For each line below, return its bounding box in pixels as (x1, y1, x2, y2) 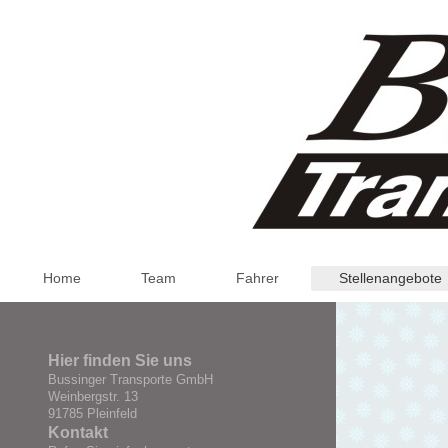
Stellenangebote (339, 269, 443, 286)
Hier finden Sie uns (48, 351, 192, 369)
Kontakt (48, 423, 108, 441)
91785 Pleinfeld (48, 405, 137, 421)
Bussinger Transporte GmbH (48, 371, 213, 387)
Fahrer (236, 269, 280, 286)
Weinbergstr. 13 (48, 388, 138, 404)
